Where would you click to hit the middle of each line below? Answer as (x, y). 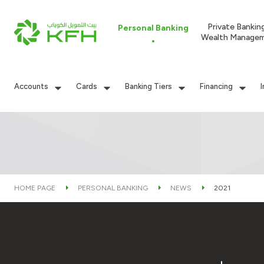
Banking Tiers (148, 86)
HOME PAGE (35, 188)
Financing (216, 86)
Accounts (31, 86)
